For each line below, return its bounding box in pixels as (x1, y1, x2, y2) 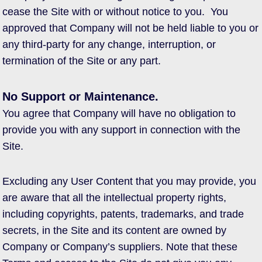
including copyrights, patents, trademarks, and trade (2, 208, 244, 220)
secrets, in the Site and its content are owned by (2, 225, 226, 236)
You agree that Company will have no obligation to (2, 108, 236, 119)
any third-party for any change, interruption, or (2, 39, 216, 50)
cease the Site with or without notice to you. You (2, 6, 228, 18)
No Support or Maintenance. (2, 90, 158, 103)
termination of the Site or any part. (2, 55, 161, 67)
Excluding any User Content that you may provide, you (2, 175, 256, 187)
